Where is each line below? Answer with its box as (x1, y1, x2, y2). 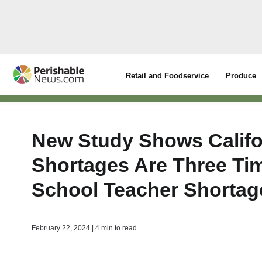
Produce (226, 71, 257, 80)
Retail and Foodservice (126, 71, 209, 80)
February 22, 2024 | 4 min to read (32, 224, 137, 232)
